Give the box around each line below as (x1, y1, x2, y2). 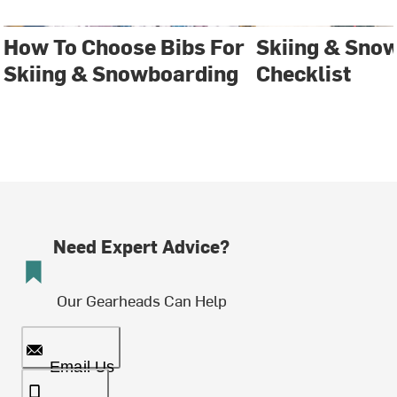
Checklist (256, 58, 352, 88)
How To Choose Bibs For (4, 32, 245, 61)
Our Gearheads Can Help (56, 289, 227, 312)
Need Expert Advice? (53, 234, 230, 259)
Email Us (50, 358, 115, 377)
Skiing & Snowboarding (4, 58, 239, 88)
